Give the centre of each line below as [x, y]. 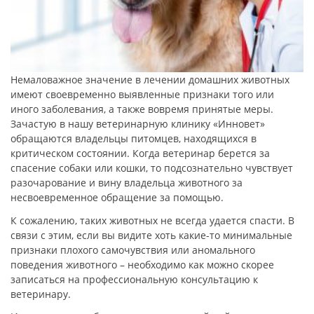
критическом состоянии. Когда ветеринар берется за [140, 153]
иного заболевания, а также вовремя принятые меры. [142, 109]
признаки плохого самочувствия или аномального [133, 250]
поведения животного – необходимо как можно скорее [142, 264]
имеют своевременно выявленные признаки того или [142, 95]
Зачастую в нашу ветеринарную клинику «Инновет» [138, 124]
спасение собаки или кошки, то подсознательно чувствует [152, 168]
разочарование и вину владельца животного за [127, 183]
